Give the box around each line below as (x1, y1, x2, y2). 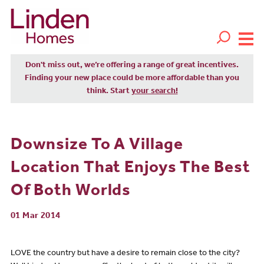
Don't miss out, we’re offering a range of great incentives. (25, 61, 239, 70)
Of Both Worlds (10, 183, 131, 200)
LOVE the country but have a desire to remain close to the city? (10, 250, 240, 259)
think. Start (86, 87, 131, 96)
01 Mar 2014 (10, 212, 61, 221)
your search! (131, 87, 178, 96)
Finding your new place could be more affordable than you (25, 74, 239, 83)
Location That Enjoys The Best (10, 160, 250, 177)
